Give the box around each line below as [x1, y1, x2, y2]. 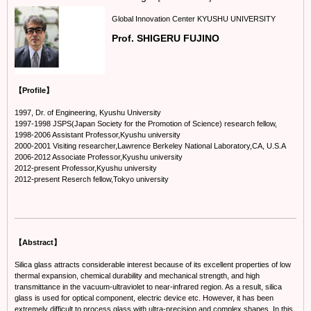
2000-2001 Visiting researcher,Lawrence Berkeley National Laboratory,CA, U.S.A [15, 141, 286, 150]
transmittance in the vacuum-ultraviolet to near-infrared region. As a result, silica [15, 282, 282, 291]
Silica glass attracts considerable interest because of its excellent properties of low [15, 260, 291, 269]
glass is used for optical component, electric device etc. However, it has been [15, 293, 274, 302]
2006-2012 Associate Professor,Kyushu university [15, 152, 183, 161]
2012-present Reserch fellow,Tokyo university [15, 174, 169, 183]
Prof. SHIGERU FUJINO [112, 33, 219, 44]
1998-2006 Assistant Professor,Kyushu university [15, 130, 180, 139]
